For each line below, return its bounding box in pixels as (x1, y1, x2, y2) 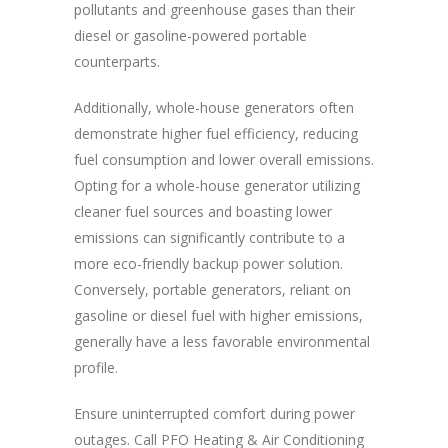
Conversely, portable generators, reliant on (74, 280, 351, 300)
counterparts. (74, 52, 164, 72)
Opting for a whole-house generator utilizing (74, 176, 360, 196)
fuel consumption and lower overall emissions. (74, 150, 374, 170)
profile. (74, 358, 118, 378)
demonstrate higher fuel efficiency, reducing (74, 124, 358, 144)
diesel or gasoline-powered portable (74, 26, 307, 46)
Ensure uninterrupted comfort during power (74, 404, 355, 424)
